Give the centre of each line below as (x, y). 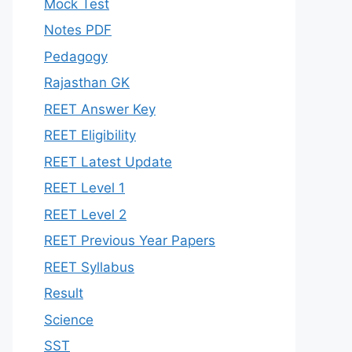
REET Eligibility (90, 135)
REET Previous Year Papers (130, 240)
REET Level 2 (85, 214)
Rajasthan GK (87, 82)
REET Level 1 (84, 188)
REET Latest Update (108, 161)
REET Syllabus (89, 267)
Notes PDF (78, 30)
